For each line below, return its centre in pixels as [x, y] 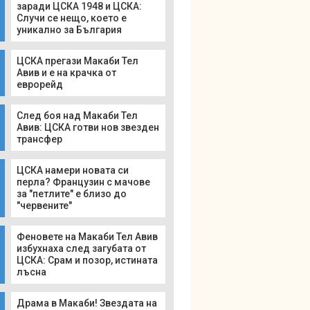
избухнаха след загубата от [81, 248]
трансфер [39, 139]
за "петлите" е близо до [72, 194]
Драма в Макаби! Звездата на [87, 303]
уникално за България [69, 30]
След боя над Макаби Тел [77, 116]
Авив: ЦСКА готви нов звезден [88, 127]
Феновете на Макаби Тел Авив [87, 237]
